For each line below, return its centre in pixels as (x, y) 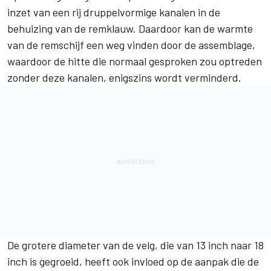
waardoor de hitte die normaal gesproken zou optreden (135, 61)
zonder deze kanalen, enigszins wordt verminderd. (124, 78)
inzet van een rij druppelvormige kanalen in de (114, 12)
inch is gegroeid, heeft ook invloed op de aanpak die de (133, 262)
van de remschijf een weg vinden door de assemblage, (131, 45)
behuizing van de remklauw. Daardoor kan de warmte (130, 29)
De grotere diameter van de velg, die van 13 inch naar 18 (135, 245)
